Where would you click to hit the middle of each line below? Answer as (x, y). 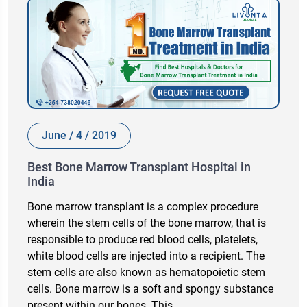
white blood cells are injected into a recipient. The (146, 256)
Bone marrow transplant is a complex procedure (143, 206)
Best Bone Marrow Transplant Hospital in (139, 167)
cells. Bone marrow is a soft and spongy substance (150, 288)
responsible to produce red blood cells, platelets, (143, 239)
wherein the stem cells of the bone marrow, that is (147, 223)
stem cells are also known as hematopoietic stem (146, 272)
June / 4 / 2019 (79, 135)
